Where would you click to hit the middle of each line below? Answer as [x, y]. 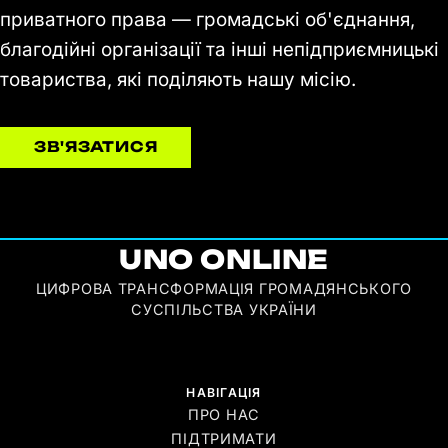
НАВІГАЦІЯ [224, 393]
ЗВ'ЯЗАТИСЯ [96, 147]
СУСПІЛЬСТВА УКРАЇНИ [224, 310]
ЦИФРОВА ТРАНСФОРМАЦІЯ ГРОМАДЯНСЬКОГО [224, 289]
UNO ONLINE [224, 259]
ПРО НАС [224, 415]
